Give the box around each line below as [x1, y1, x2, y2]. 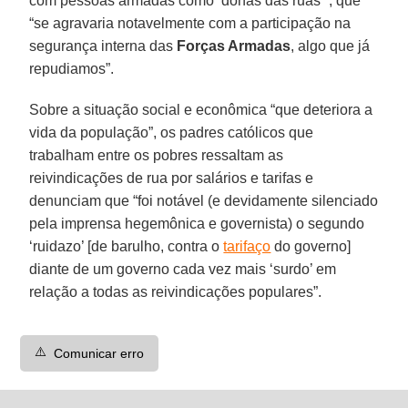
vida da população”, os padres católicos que [29, 124, 314, 140]
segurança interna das [29, 37, 178, 54]
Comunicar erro [54, 345, 145, 361]
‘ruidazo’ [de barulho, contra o [29, 238, 224, 254]
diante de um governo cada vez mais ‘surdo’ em [29, 260, 337, 277]
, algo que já [291, 37, 371, 54]
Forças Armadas [177, 37, 291, 54]
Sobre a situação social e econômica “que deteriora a [29, 101, 373, 117]
